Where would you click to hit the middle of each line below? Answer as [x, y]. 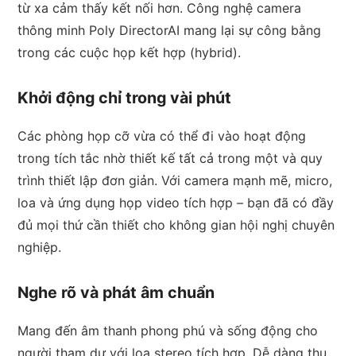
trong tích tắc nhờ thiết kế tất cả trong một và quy [170, 159]
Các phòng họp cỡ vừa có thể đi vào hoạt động [162, 136]
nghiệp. [40, 248]
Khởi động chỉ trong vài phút [125, 98]
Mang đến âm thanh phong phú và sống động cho [168, 331]
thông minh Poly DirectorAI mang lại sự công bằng [170, 31]
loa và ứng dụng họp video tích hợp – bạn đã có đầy [176, 203]
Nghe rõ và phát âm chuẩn [116, 293]
